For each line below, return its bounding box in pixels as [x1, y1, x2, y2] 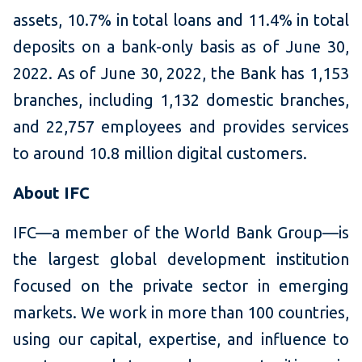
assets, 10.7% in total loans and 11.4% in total [13, 10, 349, 29]
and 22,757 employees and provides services [13, 116, 349, 136]
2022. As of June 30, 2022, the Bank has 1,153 [13, 63, 349, 82]
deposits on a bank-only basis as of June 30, [13, 36, 349, 56]
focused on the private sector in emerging [13, 276, 349, 295]
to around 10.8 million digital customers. [13, 143, 307, 162]
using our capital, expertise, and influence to [13, 329, 349, 348]
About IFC [13, 183, 90, 202]
